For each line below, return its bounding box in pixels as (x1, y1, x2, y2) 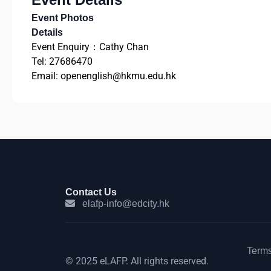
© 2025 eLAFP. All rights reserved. (65, 255, 209, 267)
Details (31, 27, 63, 38)
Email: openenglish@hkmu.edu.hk (31, 70, 176, 82)
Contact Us (65, 186, 117, 197)
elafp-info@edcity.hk (82, 198, 169, 209)
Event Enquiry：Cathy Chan (31, 41, 149, 53)
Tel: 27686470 (31, 55, 93, 67)
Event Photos (31, 12, 94, 23)
